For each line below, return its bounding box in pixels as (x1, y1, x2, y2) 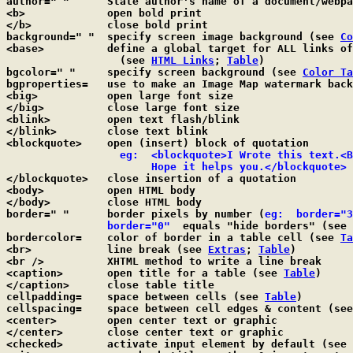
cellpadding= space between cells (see (107, 291, 265, 303)
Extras (208, 243, 246, 255)
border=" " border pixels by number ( (107, 208, 265, 220)
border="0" (107, 220, 170, 232)
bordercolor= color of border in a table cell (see (6, 232, 340, 243)
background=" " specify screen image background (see (6, 31, 340, 43)
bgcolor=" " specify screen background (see (107, 66, 303, 78)
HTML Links (151, 54, 214, 66)
